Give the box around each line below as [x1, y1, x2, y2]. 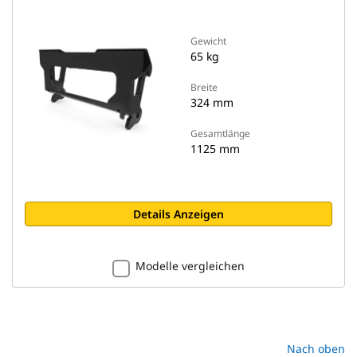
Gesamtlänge [190, 127, 250, 140]
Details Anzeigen [133, 206, 224, 222]
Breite [190, 80, 218, 94]
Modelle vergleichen [135, 258, 245, 273]
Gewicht [190, 34, 226, 48]
